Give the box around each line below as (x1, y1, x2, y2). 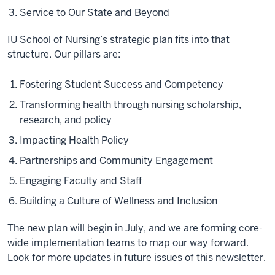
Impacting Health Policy (20, 134, 129, 147)
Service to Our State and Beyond (20, 6, 169, 19)
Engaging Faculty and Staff (20, 174, 142, 187)
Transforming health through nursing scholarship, (20, 98, 241, 111)
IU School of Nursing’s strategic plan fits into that (7, 33, 230, 46)
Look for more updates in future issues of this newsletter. (7, 251, 266, 264)
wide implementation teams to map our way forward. (7, 236, 249, 249)
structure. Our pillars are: (7, 48, 120, 61)
